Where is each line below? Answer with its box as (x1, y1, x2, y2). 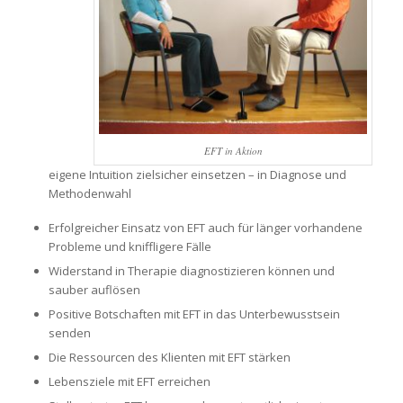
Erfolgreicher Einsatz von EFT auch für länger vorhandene (48, 219, 363, 237)
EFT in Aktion (203, 144, 263, 158)
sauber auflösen (48, 282, 140, 299)
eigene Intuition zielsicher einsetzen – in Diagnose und (48, 166, 346, 184)
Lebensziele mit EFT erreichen (48, 373, 210, 390)
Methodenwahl (48, 185, 131, 202)
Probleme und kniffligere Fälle (48, 238, 211, 255)
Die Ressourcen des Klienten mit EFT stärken (48, 349, 291, 366)
